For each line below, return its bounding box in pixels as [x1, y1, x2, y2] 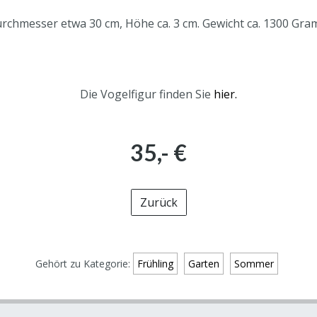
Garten [188, 257, 219, 271]
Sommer [234, 257, 274, 271]
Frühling [137, 257, 173, 271]
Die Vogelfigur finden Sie [80, 86, 214, 103]
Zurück [139, 195, 178, 211]
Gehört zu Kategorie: [35, 257, 133, 271]
